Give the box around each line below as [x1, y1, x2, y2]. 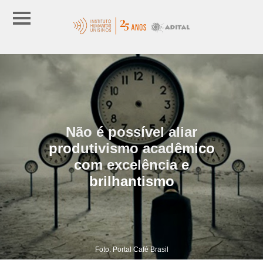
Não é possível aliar [66, 123, 197, 140]
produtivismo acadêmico [48, 140, 215, 156]
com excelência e [74, 156, 189, 173]
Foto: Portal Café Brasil [95, 245, 168, 254]
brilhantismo [89, 173, 174, 189]
